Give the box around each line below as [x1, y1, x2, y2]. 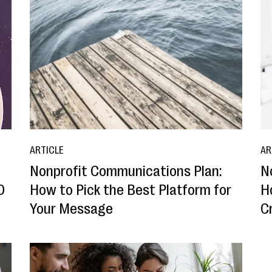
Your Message [29, 200, 113, 218]
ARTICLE [29, 145, 64, 157]
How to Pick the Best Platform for [29, 182, 231, 199]
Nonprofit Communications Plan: [29, 163, 222, 180]
